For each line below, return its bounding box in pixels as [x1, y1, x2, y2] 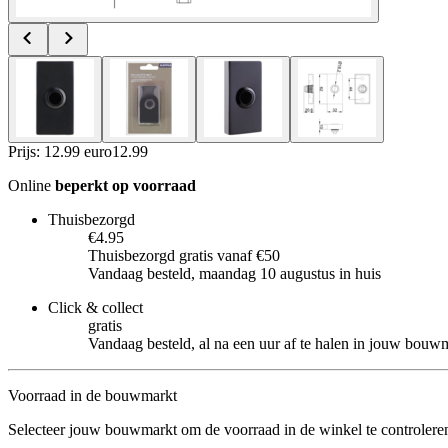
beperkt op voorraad [55, 176, 196, 194]
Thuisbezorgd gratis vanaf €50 [88, 246, 280, 264]
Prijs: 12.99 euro [8, 142, 112, 160]
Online [8, 176, 55, 194]
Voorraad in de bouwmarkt [8, 386, 177, 404]
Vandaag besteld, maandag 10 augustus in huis [88, 264, 381, 282]
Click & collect [48, 298, 143, 316]
